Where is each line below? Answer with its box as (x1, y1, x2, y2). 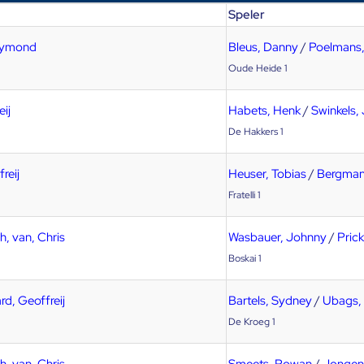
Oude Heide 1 (228, 62, 287, 75)
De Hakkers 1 (228, 125, 283, 138)
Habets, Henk (228, 102, 301, 119)
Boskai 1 (228, 252, 261, 265)
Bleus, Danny (228, 39, 298, 55)
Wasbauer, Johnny (228, 229, 327, 245)
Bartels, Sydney (228, 292, 312, 309)
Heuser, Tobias (228, 166, 306, 182)
